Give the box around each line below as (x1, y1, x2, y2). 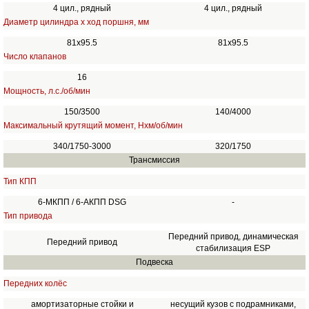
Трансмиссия (129, 155, 180, 165)
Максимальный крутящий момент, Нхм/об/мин (3, 121, 183, 130)
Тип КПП (3, 177, 37, 186)
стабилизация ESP (196, 243, 271, 253)
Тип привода (3, 211, 52, 221)
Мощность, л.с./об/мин (3, 86, 90, 96)
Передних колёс (3, 279, 67, 288)
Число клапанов (3, 52, 66, 61)
